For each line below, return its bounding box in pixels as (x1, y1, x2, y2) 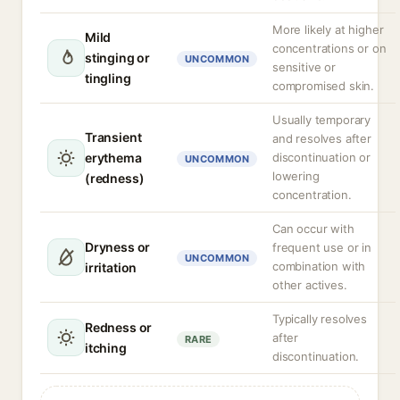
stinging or (85, 50, 151, 65)
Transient (85, 129, 142, 145)
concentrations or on (272, 41, 387, 55)
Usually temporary (272, 112, 371, 127)
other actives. (272, 278, 347, 292)
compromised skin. (272, 79, 375, 93)
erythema (85, 150, 142, 165)
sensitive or (272, 60, 336, 74)
